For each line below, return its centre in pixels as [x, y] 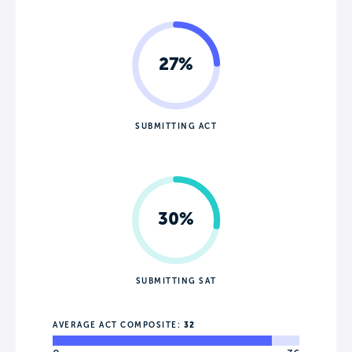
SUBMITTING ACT [176, 126]
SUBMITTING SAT [176, 280]
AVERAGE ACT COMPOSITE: [118, 324]
